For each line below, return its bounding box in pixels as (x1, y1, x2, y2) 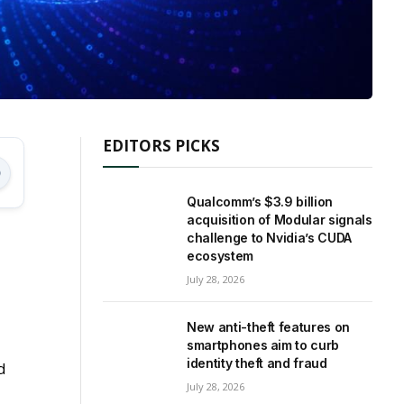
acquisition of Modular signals (187, 212, 372, 228)
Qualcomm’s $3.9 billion (187, 194, 333, 210)
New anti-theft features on (187, 319, 350, 335)
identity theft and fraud (187, 355, 327, 372)
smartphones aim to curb (187, 337, 339, 353)
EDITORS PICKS (103, 135, 220, 157)
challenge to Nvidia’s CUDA (187, 230, 352, 246)
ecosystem (187, 248, 253, 264)
